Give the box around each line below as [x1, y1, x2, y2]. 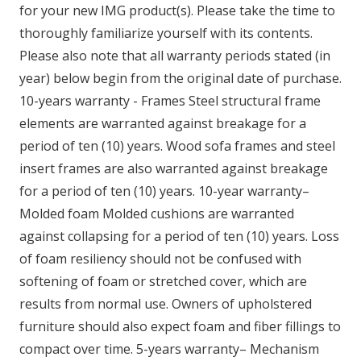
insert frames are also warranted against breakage [19, 159, 328, 177]
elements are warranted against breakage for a [19, 114, 306, 132]
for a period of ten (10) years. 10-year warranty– [19, 181, 309, 200]
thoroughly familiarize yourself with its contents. [19, 23, 313, 42]
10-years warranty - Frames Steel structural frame [19, 91, 321, 110]
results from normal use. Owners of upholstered [19, 294, 312, 313]
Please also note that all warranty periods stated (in [19, 46, 330, 64]
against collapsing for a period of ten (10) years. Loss [19, 226, 339, 245]
